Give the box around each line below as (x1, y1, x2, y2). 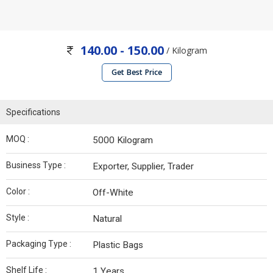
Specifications (6, 107, 60, 118)
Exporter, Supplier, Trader (93, 161, 194, 172)
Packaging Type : (6, 239, 71, 249)
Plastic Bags (93, 239, 143, 251)
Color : (6, 186, 30, 197)
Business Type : (6, 160, 66, 171)
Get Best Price (111, 67, 162, 78)
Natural (93, 213, 122, 225)
